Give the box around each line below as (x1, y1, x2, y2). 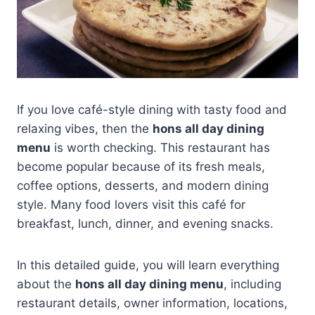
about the (17, 276, 75, 291)
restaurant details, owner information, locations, (17, 295, 288, 310)
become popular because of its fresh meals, (17, 159, 265, 174)
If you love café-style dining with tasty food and (17, 102, 287, 117)
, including (224, 276, 281, 291)
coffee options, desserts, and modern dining (17, 178, 269, 193)
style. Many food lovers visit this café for (17, 197, 245, 212)
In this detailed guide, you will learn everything (17, 257, 279, 272)
